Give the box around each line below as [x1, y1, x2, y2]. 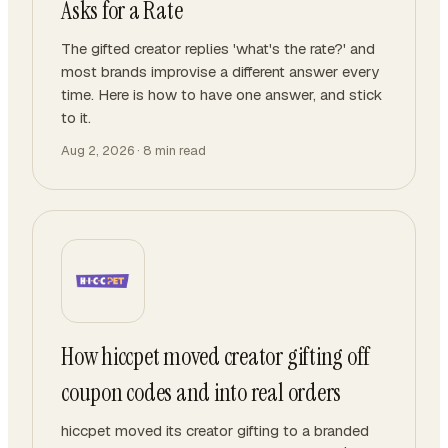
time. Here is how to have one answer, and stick [61, 85, 382, 104]
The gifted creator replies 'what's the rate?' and [61, 39, 375, 58]
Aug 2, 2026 [61, 142, 134, 159]
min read [152, 142, 206, 159]
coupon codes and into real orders [61, 377, 342, 408]
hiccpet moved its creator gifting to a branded [61, 421, 369, 440]
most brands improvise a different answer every [61, 62, 379, 81]
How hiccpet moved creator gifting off [61, 341, 371, 372]
